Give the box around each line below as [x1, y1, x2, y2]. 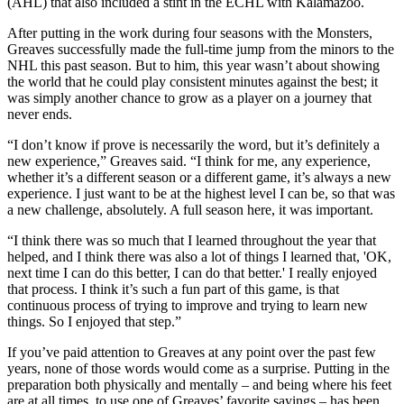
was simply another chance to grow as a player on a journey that [7, 89, 372, 106]
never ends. [7, 106, 76, 122]
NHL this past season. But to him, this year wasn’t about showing [7, 57, 380, 73]
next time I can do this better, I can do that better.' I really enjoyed [7, 264, 377, 280]
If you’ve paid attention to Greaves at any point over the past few [7, 344, 376, 360]
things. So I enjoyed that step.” [7, 313, 185, 329]
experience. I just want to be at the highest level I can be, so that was [7, 185, 395, 201]
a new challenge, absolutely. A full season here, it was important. [7, 201, 381, 217]
